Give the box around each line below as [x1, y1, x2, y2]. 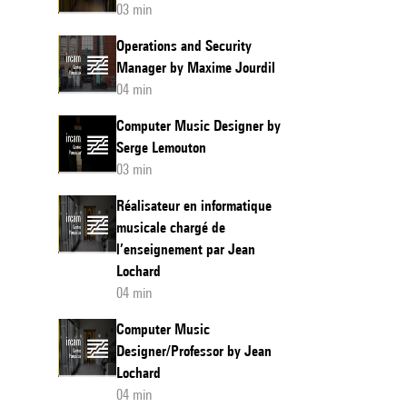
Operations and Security [116, 37, 252, 55]
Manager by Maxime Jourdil [116, 59, 275, 76]
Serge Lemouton [116, 139, 206, 156]
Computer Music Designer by [116, 117, 281, 134]
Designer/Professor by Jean [116, 342, 272, 360]
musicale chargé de [116, 219, 225, 236]
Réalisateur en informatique [116, 197, 272, 214]
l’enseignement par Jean [116, 241, 255, 258]
